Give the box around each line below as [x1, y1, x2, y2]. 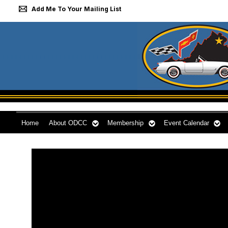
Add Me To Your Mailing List [32, 5, 121, 13]
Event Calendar [164, 119, 209, 127]
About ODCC [49, 119, 87, 127]
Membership [107, 119, 144, 127]
